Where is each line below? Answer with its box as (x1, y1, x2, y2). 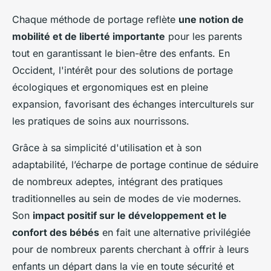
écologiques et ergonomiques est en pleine (12, 81, 208, 94)
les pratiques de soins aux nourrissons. (12, 115, 189, 128)
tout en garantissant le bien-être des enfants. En (12, 47, 230, 60)
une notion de (178, 13, 244, 26)
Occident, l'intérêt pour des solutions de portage (12, 64, 233, 77)
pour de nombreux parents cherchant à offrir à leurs (12, 243, 249, 256)
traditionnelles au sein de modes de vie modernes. (12, 192, 241, 205)
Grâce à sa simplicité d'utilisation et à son (12, 142, 201, 154)
